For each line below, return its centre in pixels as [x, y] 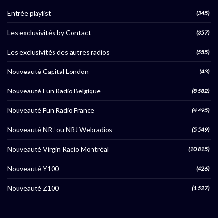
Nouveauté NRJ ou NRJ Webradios [60, 130]
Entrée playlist [29, 13]
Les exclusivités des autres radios [58, 52]
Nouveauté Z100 [33, 188]
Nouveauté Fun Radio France [51, 110]
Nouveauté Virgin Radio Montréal [58, 149]
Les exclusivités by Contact [49, 33]
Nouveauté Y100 [33, 169]
